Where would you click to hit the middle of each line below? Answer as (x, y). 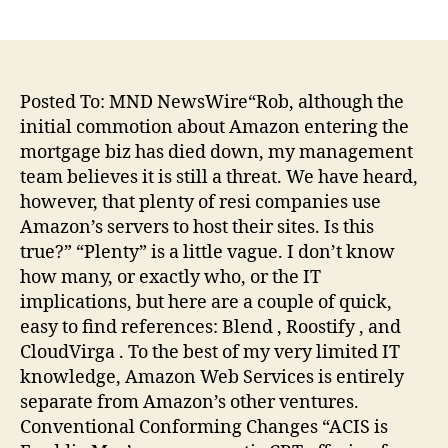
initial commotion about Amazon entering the (214, 128)
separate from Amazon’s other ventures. (189, 403)
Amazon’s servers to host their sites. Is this (197, 228)
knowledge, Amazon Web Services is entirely (212, 378)
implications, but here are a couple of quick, (206, 303)
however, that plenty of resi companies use (200, 203)
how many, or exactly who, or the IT (170, 278)
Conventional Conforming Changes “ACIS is (204, 428)
